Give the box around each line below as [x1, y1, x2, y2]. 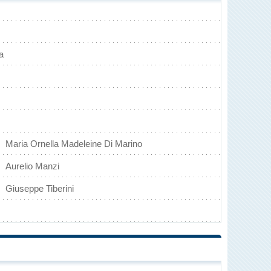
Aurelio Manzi [5, 161, 59, 171]
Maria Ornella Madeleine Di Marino [5, 139, 142, 149]
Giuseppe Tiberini [5, 183, 74, 194]
